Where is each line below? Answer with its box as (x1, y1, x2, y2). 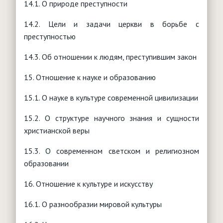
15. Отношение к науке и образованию (24, 72, 156, 82)
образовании (24, 158, 69, 168)
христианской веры (24, 125, 90, 135)
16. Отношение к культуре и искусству (24, 178, 153, 189)
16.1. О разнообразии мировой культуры (24, 199, 162, 209)
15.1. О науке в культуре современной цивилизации (24, 92, 198, 103)
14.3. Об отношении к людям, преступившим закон (24, 51, 197, 62)
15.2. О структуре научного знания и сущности (24, 112, 199, 123)
